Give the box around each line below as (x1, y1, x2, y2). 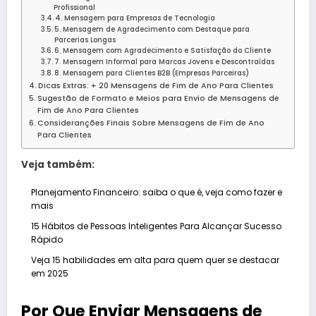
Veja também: (21, 158, 95, 172)
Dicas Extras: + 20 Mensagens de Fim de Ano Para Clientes (38, 80, 274, 92)
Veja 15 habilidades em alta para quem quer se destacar (30, 254, 279, 267)
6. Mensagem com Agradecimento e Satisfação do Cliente (54, 46, 272, 56)
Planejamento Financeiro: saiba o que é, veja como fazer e (30, 186, 282, 199)
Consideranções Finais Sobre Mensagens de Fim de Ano (37, 118, 265, 129)
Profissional (54, 3, 96, 13)
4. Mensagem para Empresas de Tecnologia (55, 13, 216, 23)
